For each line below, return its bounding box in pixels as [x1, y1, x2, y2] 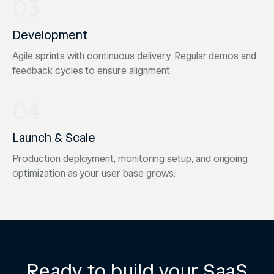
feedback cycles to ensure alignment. [12, 65, 172, 77]
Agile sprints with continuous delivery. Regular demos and [12, 50, 257, 62]
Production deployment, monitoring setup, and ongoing [12, 153, 248, 165]
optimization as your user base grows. [12, 168, 176, 180]
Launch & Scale [12, 130, 95, 146]
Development [12, 28, 87, 43]
